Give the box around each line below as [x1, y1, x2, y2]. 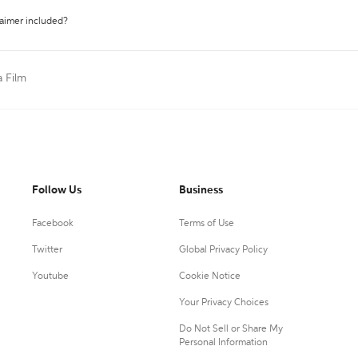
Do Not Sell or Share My [178, 324, 283, 334]
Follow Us [32, 185, 82, 196]
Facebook [32, 219, 74, 229]
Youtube [32, 272, 69, 281]
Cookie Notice [178, 272, 241, 281]
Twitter [32, 245, 62, 255]
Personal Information [178, 338, 268, 348]
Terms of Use [178, 219, 234, 229]
